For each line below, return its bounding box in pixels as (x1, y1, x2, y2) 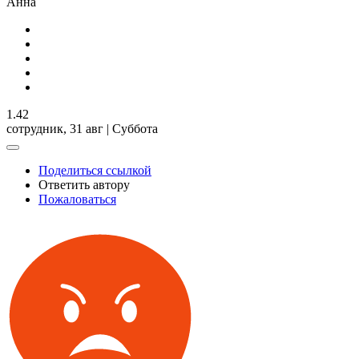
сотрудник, (6, 121, 70, 135)
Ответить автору (38, 177, 130, 192)
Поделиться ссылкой (38, 163, 151, 177)
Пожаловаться (38, 192, 116, 206)
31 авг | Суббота (70, 121, 158, 135)
